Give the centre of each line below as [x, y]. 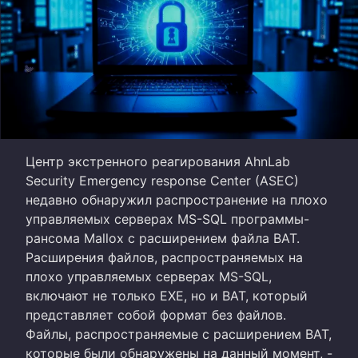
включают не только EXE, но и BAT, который [167, 295]
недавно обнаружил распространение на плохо [177, 199]
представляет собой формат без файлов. [156, 314]
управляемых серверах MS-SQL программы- [167, 219]
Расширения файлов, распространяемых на [164, 257]
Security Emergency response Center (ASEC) [162, 180]
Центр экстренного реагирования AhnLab [158, 161]
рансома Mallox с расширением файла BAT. [163, 238]
